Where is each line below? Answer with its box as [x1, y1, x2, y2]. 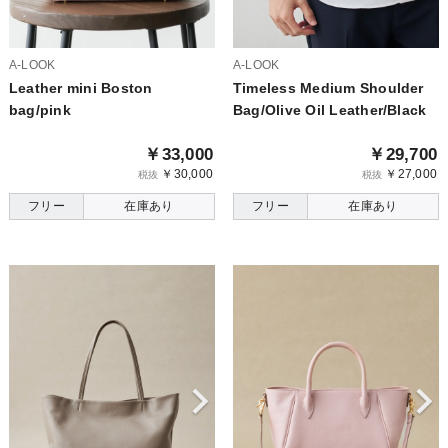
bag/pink [8, 101, 71, 118]
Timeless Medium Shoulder [232, 79, 424, 96]
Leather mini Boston [8, 79, 153, 96]
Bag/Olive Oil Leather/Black [232, 101, 427, 118]
